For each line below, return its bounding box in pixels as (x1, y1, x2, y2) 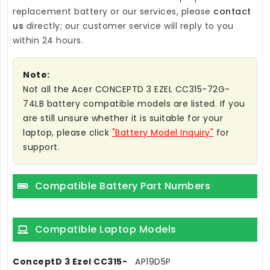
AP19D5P (135, 256, 171, 268)
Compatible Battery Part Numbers (34, 179, 210, 193)
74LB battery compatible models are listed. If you (23, 98, 245, 110)
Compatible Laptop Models (34, 222, 177, 237)
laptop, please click (23, 127, 112, 139)
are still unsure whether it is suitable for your (23, 112, 223, 125)
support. (23, 141, 60, 154)
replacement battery (13, 5, 108, 18)
